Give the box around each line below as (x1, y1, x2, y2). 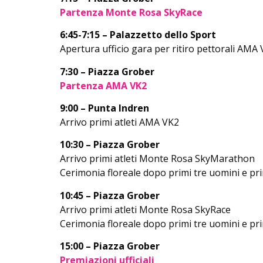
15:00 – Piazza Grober (60, 240, 160, 253)
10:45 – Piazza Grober (60, 188, 160, 202)
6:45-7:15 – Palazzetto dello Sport (60, 28, 216, 42)
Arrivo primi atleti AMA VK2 (60, 115, 181, 129)
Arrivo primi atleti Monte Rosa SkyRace (60, 203, 231, 216)
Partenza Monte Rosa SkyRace (60, 5, 203, 19)
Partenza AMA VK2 (60, 79, 147, 92)
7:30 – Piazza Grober (60, 65, 154, 78)
